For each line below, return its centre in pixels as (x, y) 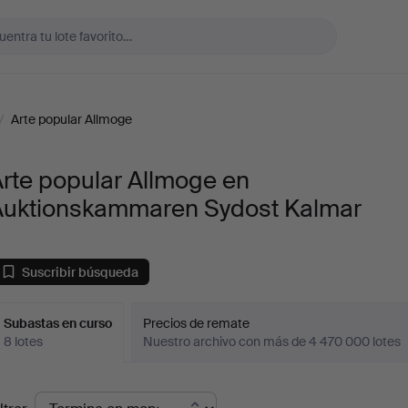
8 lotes (24, 342)
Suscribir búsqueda (81, 272)
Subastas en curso (58, 323)
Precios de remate (197, 323)
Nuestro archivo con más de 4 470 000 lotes (272, 342)
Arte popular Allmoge (71, 119)
